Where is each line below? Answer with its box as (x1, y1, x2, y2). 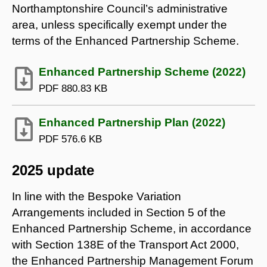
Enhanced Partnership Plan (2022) (39, 116, 225, 129)
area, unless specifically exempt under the (12, 18, 227, 31)
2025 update (12, 162, 94, 178)
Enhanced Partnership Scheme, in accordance (12, 222, 252, 235)
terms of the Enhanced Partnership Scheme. (12, 34, 239, 47)
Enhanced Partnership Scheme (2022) (39, 65, 246, 78)
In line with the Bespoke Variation (12, 190, 181, 203)
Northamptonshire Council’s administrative (12, 2, 228, 15)
